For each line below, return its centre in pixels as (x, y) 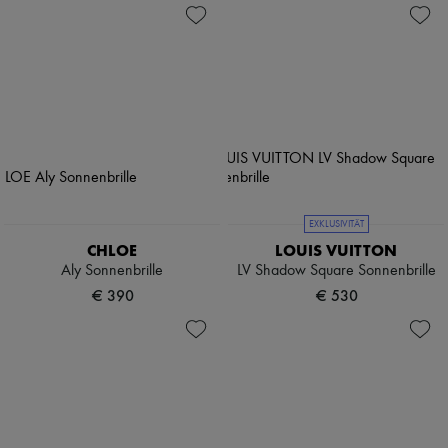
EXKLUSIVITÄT (336, 224)
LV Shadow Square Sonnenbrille (336, 271)
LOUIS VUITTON (336, 251)
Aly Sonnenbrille (112, 271)
